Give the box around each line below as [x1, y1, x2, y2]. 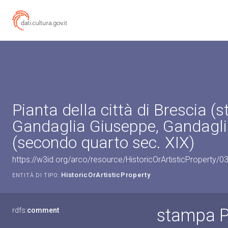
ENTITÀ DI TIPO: [12, 172, 60, 179]
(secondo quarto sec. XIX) [12, 133, 194, 152]
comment [27, 206, 59, 214]
